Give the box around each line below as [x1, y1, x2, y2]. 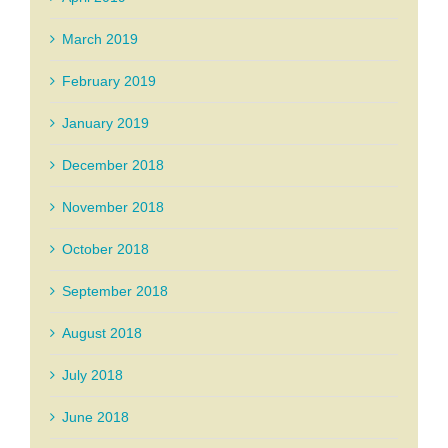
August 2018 [62, 325, 142, 342]
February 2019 [62, 73, 156, 90]
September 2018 [62, 283, 168, 300]
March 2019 [62, 31, 138, 48]
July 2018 [62, 367, 123, 384]
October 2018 [62, 241, 149, 258]
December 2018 [62, 157, 164, 174]
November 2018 [62, 199, 164, 216]
